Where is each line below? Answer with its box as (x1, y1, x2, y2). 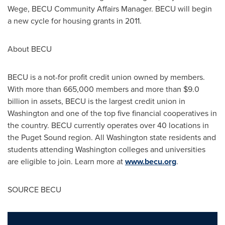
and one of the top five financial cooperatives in (49, 107, 217, 119)
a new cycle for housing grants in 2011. (8, 15, 142, 27)
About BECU (8, 43, 52, 55)
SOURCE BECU (8, 184, 61, 195)
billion (8, 95, 29, 107)
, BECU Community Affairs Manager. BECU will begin (28, 3, 212, 15)
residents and (167, 132, 216, 143)
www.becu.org (125, 156, 176, 167)
